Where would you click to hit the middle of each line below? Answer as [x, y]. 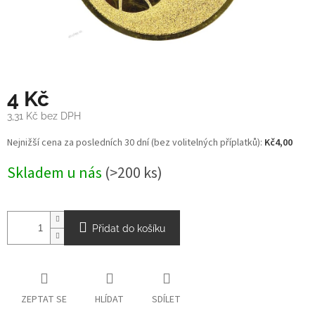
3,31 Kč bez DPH [44, 116]
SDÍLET [166, 300]
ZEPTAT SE [44, 300]
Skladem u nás [56, 173]
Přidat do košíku [129, 229]
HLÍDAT [109, 300]
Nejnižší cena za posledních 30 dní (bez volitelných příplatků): [136, 143]
